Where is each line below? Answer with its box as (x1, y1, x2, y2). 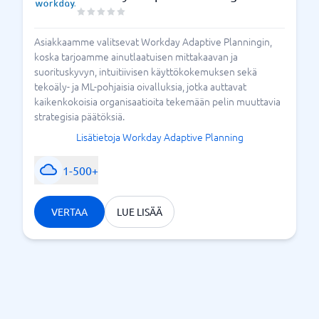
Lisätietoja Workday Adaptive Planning (75, 129, 244, 144)
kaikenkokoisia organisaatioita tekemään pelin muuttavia (34, 93, 281, 108)
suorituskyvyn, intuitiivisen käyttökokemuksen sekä (34, 63, 257, 78)
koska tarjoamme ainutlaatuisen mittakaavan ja (34, 48, 238, 63)
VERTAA (51, 204, 88, 218)
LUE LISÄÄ (117, 204, 162, 218)
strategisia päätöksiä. (34, 108, 125, 123)
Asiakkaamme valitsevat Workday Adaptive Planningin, (34, 33, 272, 48)
